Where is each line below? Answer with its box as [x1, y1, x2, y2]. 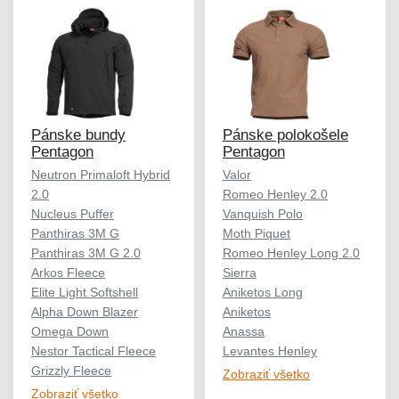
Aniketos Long [223, 284, 303, 299]
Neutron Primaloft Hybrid [31, 167, 170, 182]
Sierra [223, 265, 256, 280]
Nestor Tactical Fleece [31, 343, 156, 358]
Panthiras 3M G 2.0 [31, 245, 141, 260]
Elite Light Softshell [31, 284, 138, 299]
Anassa [223, 323, 265, 338]
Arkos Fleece [31, 265, 105, 280]
